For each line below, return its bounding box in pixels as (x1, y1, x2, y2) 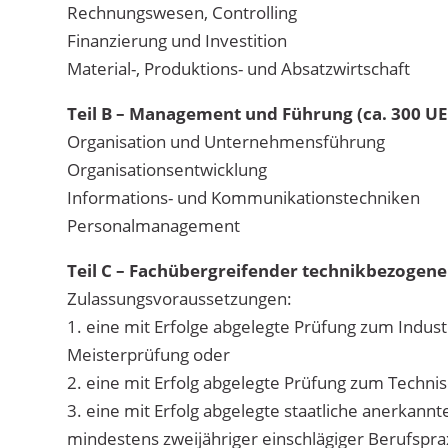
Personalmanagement (67, 213, 241, 237)
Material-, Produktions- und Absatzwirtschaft (67, 56, 411, 80)
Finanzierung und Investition (67, 28, 288, 52)
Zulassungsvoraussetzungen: (67, 286, 293, 310)
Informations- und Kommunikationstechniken (67, 185, 421, 209)
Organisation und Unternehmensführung (67, 129, 386, 153)
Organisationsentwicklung (67, 157, 268, 181)
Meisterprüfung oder (67, 342, 231, 366)
